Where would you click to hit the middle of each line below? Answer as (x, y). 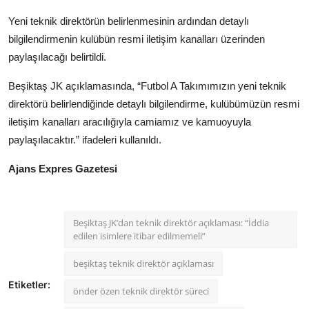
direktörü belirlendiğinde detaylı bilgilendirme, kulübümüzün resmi (154, 103)
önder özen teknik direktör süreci (141, 291)
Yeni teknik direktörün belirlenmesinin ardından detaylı (129, 21)
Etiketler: (29, 285)
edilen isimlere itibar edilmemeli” (139, 236)
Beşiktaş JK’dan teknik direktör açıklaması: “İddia (171, 222)
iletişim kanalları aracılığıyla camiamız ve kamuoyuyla (130, 121)
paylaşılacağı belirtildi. (57, 57)
